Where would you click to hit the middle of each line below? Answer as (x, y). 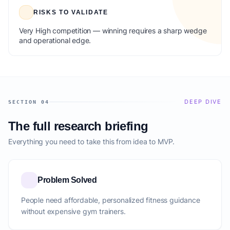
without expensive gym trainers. (73, 211)
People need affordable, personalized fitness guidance (111, 200)
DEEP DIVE (203, 102)
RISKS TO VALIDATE (71, 12)
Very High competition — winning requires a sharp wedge (113, 31)
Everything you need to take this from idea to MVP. (92, 141)
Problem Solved (67, 180)
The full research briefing (78, 126)
